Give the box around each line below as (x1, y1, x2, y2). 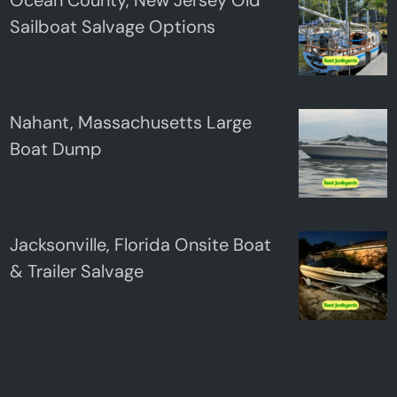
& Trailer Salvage (10, 259, 144, 283)
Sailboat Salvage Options (10, 14, 216, 38)
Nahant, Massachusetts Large (10, 110, 253, 134)
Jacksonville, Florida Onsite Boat (10, 232, 272, 256)
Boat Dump (10, 136, 103, 160)
